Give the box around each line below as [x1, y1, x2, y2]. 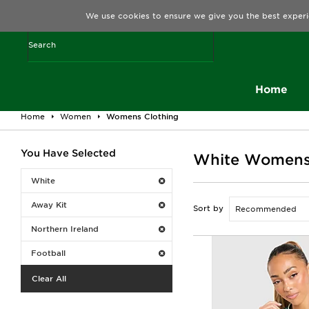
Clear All [32, 274, 66, 283]
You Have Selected [21, 148, 116, 159]
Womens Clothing [106, 112, 179, 121]
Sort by [193, 203, 223, 213]
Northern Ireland [31, 224, 99, 234]
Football [31, 248, 66, 258]
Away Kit [31, 200, 67, 210]
